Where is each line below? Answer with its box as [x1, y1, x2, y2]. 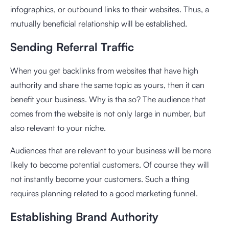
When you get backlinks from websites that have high [10, 65, 198, 76]
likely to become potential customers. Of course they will [10, 159, 209, 170]
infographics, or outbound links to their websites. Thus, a [10, 4, 209, 14]
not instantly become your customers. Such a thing [10, 174, 189, 184]
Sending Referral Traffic [10, 40, 134, 54]
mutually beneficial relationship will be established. [10, 18, 189, 29]
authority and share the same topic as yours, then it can [10, 80, 204, 90]
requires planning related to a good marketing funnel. [10, 188, 198, 198]
